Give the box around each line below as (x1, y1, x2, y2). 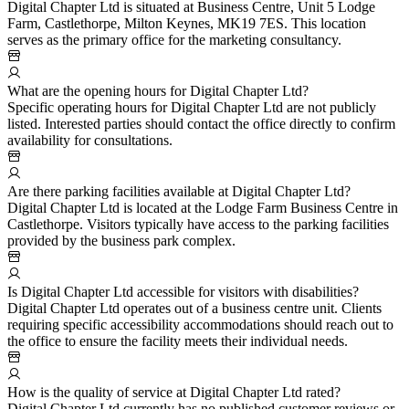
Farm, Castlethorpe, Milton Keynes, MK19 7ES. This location (7, 16, 366, 32)
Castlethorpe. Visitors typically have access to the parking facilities (7, 216, 389, 233)
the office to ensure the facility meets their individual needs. (7, 333, 348, 350)
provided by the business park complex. (7, 233, 236, 249)
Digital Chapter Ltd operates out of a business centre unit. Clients (7, 300, 382, 317)
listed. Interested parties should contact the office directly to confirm (7, 116, 395, 132)
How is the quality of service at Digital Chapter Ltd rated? (7, 384, 341, 401)
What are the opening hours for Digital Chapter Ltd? (7, 83, 309, 100)
